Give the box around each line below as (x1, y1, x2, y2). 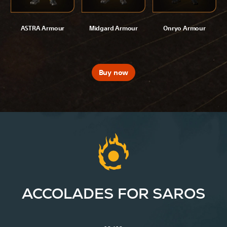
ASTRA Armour (20, 24, 65, 32)
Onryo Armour (163, 24, 206, 32)
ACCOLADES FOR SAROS (21, 184, 206, 204)
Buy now (98, 67, 129, 77)
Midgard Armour (89, 24, 138, 32)
